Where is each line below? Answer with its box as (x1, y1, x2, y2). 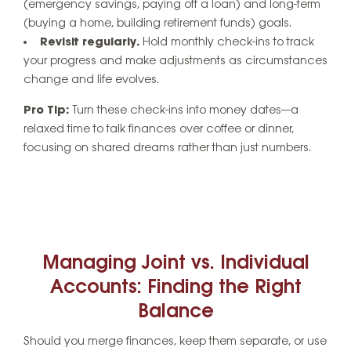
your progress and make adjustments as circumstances (24, 54, 327, 67)
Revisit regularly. (40, 35, 139, 49)
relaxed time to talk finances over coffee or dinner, (24, 122, 294, 136)
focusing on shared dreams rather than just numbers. (24, 141, 311, 154)
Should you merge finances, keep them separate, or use (24, 335, 327, 349)
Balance (137, 301, 214, 323)
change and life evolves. (24, 73, 159, 86)
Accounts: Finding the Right (49, 277, 302, 299)
